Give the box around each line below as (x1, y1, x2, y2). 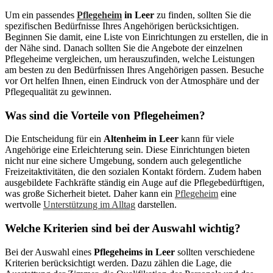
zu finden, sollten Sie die (154, 9, 251, 20)
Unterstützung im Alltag (43, 199, 135, 210)
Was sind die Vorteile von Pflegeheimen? (5, 108, 205, 122)
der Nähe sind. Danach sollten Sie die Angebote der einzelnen (5, 42, 243, 53)
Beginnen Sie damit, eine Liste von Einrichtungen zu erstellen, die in (5, 31, 268, 42)
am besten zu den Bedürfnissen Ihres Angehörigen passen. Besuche (5, 64, 264, 75)
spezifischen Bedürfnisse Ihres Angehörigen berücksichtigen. (5, 20, 239, 31)
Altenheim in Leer (104, 133, 179, 144)
